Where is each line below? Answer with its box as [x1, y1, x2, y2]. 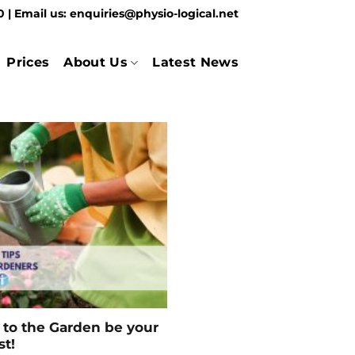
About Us [63, 55, 128, 70]
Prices [6, 55, 50, 70]
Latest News [152, 55, 239, 70]
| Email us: [8, 6, 70, 21]
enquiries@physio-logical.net [70, 6, 239, 21]
